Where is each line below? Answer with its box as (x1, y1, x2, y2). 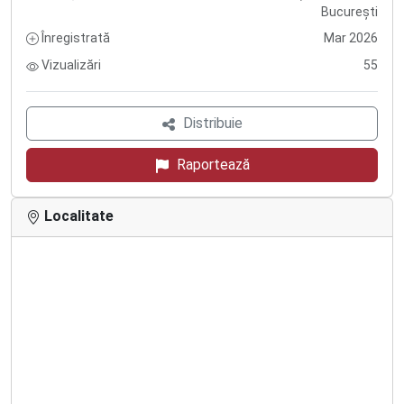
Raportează (176, 156, 250, 173)
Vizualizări (39, 58, 101, 73)
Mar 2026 (324, 30, 378, 45)
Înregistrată (39, 30, 110, 45)
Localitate (41, 207, 114, 225)
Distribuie (183, 115, 243, 132)
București (321, 4, 378, 19)
